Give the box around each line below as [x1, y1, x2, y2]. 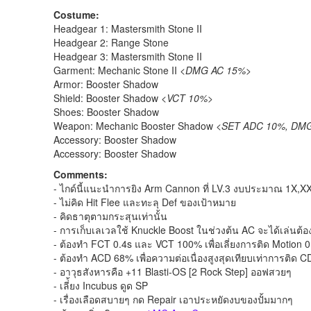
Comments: [53, 167, 108, 181]
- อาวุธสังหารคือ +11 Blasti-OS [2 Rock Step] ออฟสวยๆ [53, 264, 292, 278]
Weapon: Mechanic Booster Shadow [53, 119, 216, 133]
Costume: [53, 8, 99, 22]
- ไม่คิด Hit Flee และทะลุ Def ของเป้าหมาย [53, 195, 236, 209]
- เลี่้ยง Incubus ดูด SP [53, 278, 148, 292]
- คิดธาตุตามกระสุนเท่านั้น [53, 209, 167, 223]
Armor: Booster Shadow [53, 77, 158, 91]
